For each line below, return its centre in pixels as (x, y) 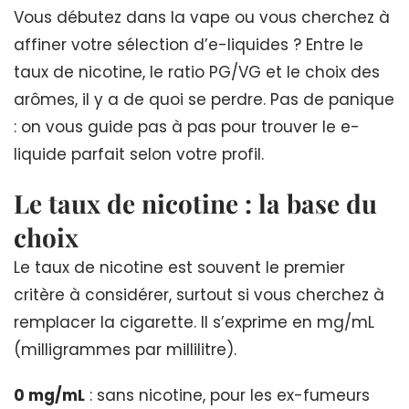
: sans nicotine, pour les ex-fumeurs (227, 395)
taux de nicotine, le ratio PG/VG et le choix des (197, 72)
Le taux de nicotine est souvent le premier (179, 267)
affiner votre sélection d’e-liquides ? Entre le (189, 44)
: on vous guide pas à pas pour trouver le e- (187, 126)
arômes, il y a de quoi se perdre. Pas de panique (204, 99)
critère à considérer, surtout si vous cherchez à (199, 294)
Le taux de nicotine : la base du (195, 203)
